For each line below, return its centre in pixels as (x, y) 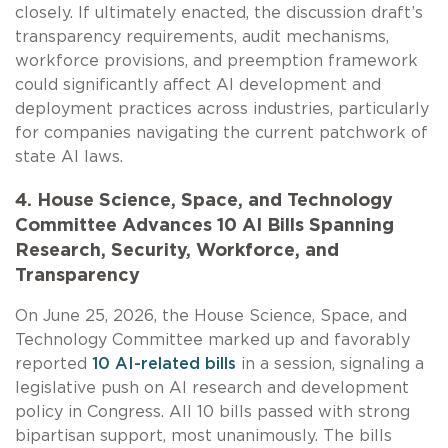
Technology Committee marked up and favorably (212, 339)
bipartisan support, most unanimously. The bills (203, 435)
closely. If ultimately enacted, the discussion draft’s (219, 12)
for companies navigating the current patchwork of (221, 132)
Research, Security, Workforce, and (177, 250)
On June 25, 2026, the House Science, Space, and (211, 315)
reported (53, 363)
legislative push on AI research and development (212, 387)
